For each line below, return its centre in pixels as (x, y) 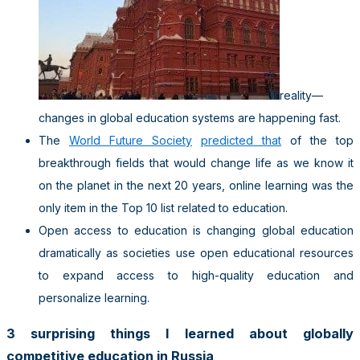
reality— (301, 95)
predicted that (241, 140)
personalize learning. (94, 297)
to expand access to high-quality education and (196, 275)
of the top (317, 140)
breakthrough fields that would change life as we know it (196, 162)
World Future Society (131, 140)
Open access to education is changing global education (196, 230)
